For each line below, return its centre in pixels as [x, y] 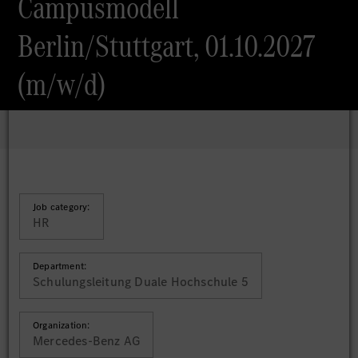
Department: [60, 266]
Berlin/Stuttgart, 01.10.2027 [167, 46]
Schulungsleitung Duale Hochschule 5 [141, 282]
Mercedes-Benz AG [87, 341]
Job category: [62, 207]
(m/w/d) [62, 84]
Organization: [62, 325]
